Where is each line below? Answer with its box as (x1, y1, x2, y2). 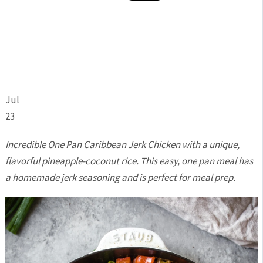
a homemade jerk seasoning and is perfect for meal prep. (5, 171, 235, 184)
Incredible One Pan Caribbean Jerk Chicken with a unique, (5, 138, 240, 151)
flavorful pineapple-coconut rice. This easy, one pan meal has (5, 154, 253, 167)
